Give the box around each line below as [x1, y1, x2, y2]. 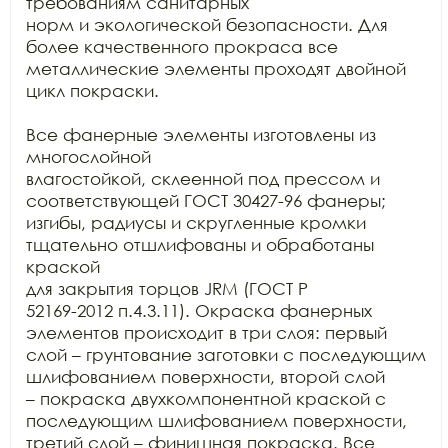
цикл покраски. [26, 80, 164, 101]
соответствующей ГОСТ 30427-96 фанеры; [26, 190, 386, 211]
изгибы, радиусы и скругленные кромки [26, 212, 366, 233]
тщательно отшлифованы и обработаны [26, 234, 374, 255]
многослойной [26, 146, 151, 167]
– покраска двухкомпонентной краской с [26, 388, 386, 409]
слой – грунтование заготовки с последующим [26, 344, 426, 365]
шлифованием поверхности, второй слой [26, 366, 385, 387]
